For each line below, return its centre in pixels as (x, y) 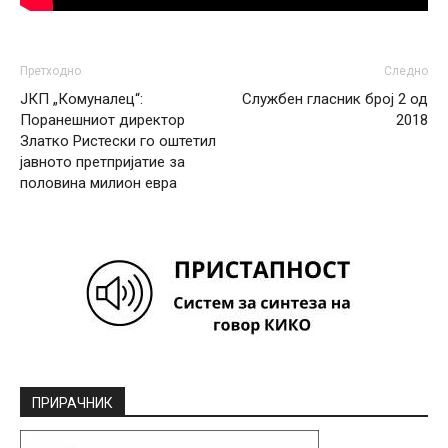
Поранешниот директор (102, 119)
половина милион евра (98, 182)
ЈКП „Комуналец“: (81, 98)
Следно (406, 70)
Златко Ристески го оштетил (118, 140)
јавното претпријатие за (102, 161)
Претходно (50, 70)
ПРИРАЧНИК (72, 402)
